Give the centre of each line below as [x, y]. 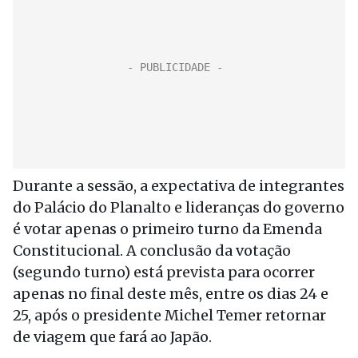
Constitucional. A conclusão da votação [152, 251]
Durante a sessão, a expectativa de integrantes [179, 186]
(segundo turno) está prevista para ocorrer [164, 272]
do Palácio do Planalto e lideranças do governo [179, 207]
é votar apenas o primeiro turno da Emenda [167, 229]
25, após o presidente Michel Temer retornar [169, 315]
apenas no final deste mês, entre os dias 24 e [171, 294]
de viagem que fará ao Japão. [112, 337]
